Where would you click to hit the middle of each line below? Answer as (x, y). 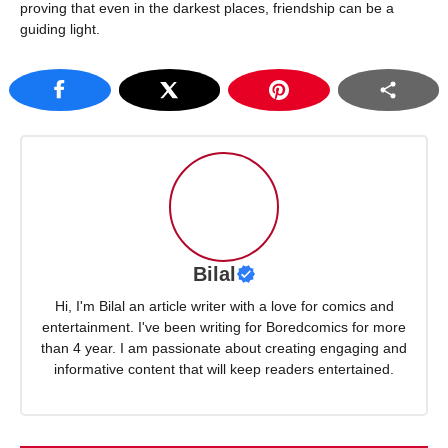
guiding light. (60, 29)
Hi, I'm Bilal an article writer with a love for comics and (224, 305)
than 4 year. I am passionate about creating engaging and (224, 347)
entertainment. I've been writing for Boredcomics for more (224, 326)
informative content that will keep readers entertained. (224, 368)
